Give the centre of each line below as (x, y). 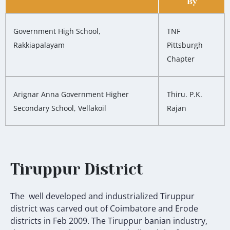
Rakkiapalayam (39, 45)
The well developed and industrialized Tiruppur (102, 196)
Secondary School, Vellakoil (60, 108)
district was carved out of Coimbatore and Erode (104, 209)
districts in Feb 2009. (51, 221)
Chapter (181, 59)
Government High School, (57, 31)
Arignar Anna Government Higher (71, 94)
